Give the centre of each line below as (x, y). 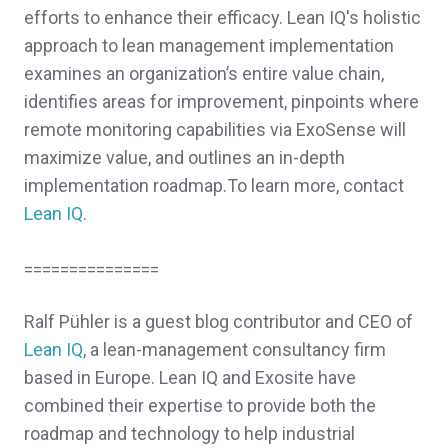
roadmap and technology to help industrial (189, 434)
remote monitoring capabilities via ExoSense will (215, 130)
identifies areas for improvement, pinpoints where (221, 102)
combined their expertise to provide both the (200, 406)
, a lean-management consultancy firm (234, 350)
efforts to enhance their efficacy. (155, 18)
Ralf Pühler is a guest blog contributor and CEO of (218, 322)
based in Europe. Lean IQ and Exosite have (190, 378)
